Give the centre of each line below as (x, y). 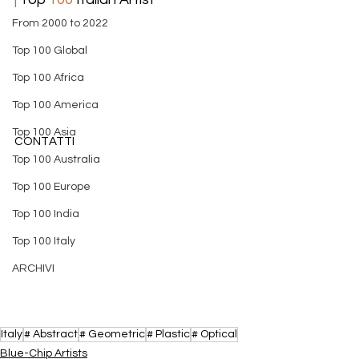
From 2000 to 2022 (60, 23)
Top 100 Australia (56, 159)
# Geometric (112, 334)
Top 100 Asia (44, 132)
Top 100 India (46, 214)
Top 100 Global (50, 50)
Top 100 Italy (44, 241)
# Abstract (51, 334)
